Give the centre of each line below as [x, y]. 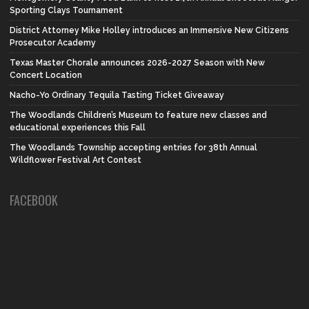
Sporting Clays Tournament [66, 10]
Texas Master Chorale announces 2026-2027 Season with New [137, 62]
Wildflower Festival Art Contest [76, 160]
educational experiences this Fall [78, 127]
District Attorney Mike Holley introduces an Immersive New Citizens [149, 30]
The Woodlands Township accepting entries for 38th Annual [133, 147]
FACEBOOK [34, 200]
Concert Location [46, 75]
